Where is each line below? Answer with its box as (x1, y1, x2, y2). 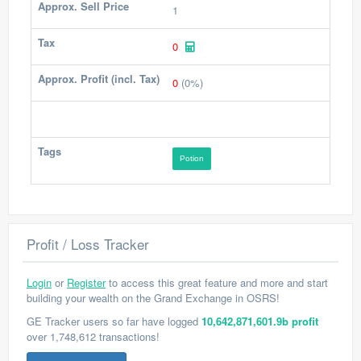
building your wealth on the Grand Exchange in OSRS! (27, 290, 280, 305)
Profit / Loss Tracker (27, 234, 149, 254)
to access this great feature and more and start (106, 275, 328, 290)
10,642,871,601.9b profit (201, 313, 318, 329)
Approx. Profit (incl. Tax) (38, 71, 160, 86)
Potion (180, 154, 204, 163)
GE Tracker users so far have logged (27, 313, 201, 329)
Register (67, 275, 106, 290)
